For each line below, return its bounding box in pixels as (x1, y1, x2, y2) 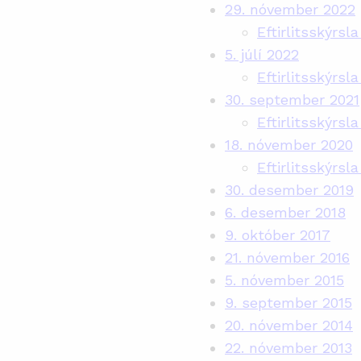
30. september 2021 (225, 91, 359, 108)
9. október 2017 (225, 226, 330, 243)
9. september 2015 (225, 294, 352, 311)
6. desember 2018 (225, 204, 346, 221)
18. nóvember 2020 (225, 136, 353, 153)
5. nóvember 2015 (225, 272, 344, 288)
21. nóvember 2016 (225, 249, 350, 266)
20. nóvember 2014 (225, 317, 353, 334)
